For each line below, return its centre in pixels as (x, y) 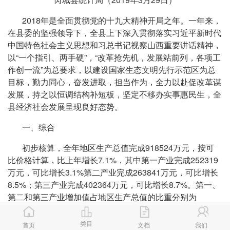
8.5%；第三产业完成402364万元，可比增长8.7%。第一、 (114, 184)
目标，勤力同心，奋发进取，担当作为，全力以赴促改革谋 (115, 82)
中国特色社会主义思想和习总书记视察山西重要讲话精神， (115, 45)
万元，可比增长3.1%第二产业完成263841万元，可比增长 (113, 172)
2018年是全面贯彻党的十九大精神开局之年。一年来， (115, 20)
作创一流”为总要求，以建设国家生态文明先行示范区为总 (112, 69)
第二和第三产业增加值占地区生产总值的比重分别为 (102, 197)
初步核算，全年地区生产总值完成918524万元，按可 (111, 147)
